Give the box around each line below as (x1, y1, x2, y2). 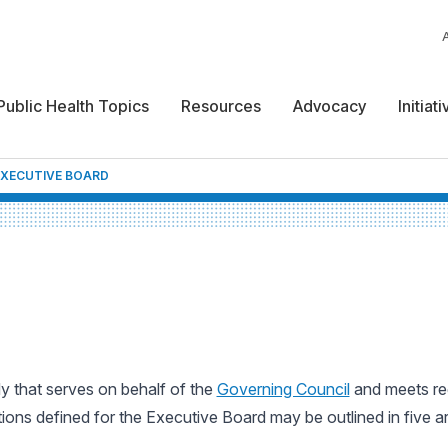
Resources (181, 96, 261, 116)
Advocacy (293, 96, 366, 116)
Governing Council (216, 379, 350, 399)
